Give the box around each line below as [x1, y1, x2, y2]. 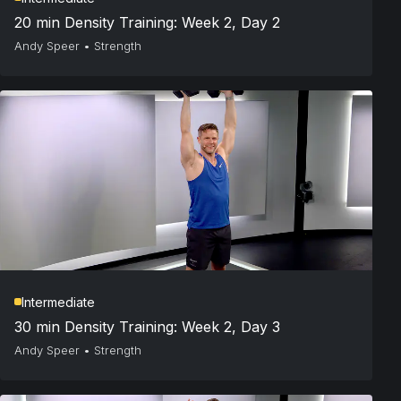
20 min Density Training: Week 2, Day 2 [14, 13, 280, 31]
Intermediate [21, 294, 95, 310]
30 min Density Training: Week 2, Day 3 [14, 317, 280, 336]
